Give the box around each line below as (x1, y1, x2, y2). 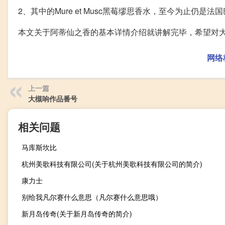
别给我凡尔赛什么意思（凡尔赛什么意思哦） (22, 192, 162, 202)
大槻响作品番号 (28, 93, 77, 103)
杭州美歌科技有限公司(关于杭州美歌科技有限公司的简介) (22, 159, 202, 169)
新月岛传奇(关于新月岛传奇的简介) (22, 208, 132, 218)
